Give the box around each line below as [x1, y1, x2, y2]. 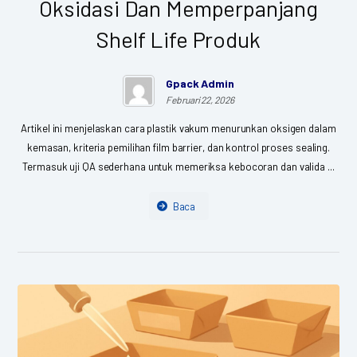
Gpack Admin [166, 76, 234, 90]
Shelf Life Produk [96, 25, 261, 53]
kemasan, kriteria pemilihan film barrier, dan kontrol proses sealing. [26, 140, 331, 154]
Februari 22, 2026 [166, 93, 234, 105]
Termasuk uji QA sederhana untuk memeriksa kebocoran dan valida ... [22, 159, 335, 173]
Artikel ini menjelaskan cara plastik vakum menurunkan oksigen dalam [21, 121, 336, 135]
